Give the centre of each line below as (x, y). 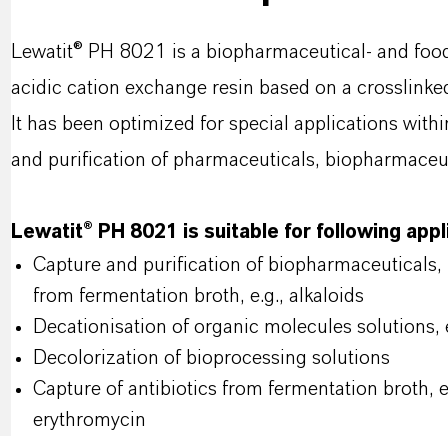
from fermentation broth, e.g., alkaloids (198, 296)
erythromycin (89, 420)
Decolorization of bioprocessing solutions (211, 358)
